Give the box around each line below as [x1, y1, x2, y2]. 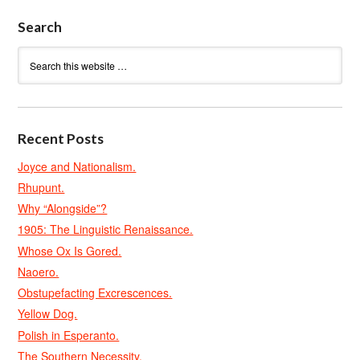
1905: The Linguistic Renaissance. [18, 221, 194, 238]
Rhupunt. [18, 178, 65, 195]
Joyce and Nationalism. [18, 157, 137, 174]
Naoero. [18, 263, 59, 280]
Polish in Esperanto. [18, 326, 120, 343]
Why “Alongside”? [18, 200, 108, 216]
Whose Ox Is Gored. [18, 242, 122, 259]
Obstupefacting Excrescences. [18, 284, 173, 301]
